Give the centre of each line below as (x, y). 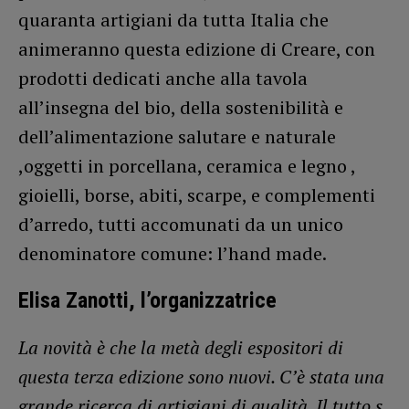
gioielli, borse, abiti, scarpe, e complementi (197, 195)
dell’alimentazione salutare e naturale (177, 137)
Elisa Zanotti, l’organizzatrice (147, 301)
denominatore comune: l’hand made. (173, 254)
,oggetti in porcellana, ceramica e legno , (187, 166)
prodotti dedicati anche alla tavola (163, 79)
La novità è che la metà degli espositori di (181, 348)
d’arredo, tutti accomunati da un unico (181, 225)
